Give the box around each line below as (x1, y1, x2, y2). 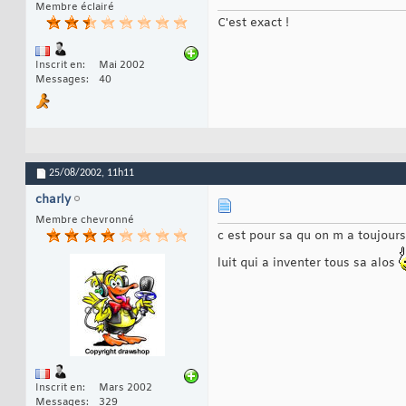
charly (35, 192, 71, 208)
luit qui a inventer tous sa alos (217, 256, 399, 272)
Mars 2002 (99, 381, 152, 394)
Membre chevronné (35, 214, 134, 227)
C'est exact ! (217, 15, 289, 32)
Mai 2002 (99, 59, 145, 72)
